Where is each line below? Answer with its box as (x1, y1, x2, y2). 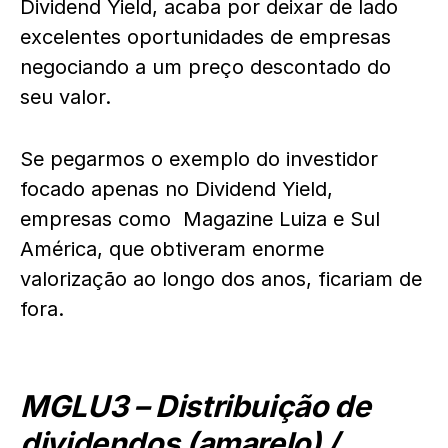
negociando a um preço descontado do (20, 55, 391, 79)
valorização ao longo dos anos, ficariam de (20, 267, 422, 291)
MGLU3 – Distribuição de (20, 388, 371, 424)
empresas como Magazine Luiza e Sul (20, 207, 380, 231)
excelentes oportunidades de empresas (20, 25, 391, 49)
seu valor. (20, 85, 117, 109)
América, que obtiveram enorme (20, 237, 324, 261)
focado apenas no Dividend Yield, (20, 177, 333, 201)
